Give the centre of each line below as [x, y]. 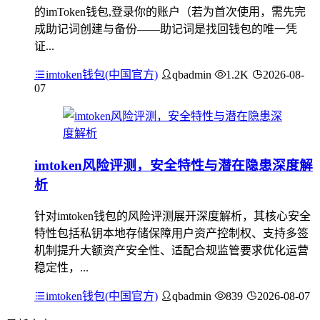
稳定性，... [61, 267]
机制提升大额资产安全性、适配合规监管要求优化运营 [171, 250]
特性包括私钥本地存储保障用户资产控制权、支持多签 [171, 233]
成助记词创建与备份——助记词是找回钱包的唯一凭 [166, 29]
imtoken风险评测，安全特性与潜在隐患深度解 [174, 165]
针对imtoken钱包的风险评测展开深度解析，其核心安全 [172, 216]
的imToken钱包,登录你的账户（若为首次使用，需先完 [170, 12]
